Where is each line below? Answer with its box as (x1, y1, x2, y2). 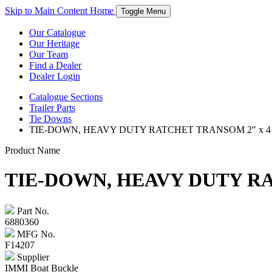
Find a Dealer (29, 60, 81, 70)
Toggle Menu (121, 7, 166, 16)
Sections (70, 92, 103, 102)
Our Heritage (29, 38, 80, 49)
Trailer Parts (29, 103, 75, 113)
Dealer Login (29, 71, 80, 81)
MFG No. (15, 228, 55, 239)
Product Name (5, 145, 60, 155)
